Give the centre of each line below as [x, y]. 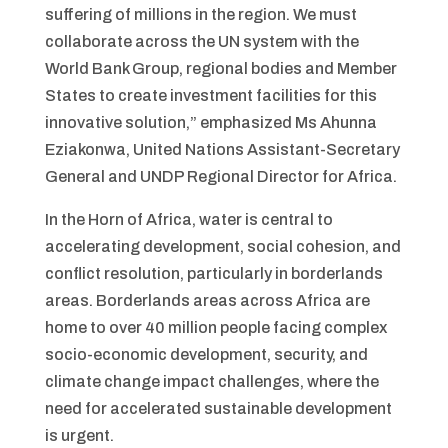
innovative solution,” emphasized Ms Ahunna [210, 122]
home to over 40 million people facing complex [215, 327]
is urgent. [79, 435]
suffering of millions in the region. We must [200, 14]
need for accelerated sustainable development [218, 408]
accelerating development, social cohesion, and [222, 246]
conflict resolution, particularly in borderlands [213, 273]
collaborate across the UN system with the [201, 41]
